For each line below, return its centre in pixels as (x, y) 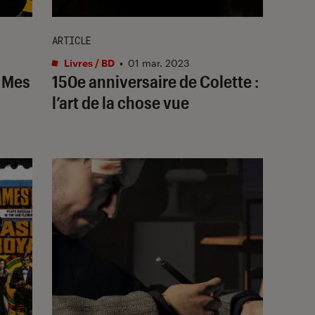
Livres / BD (88, 63)
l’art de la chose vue (121, 102)
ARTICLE (72, 40)
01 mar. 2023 (159, 63)
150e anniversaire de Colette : (155, 81)
